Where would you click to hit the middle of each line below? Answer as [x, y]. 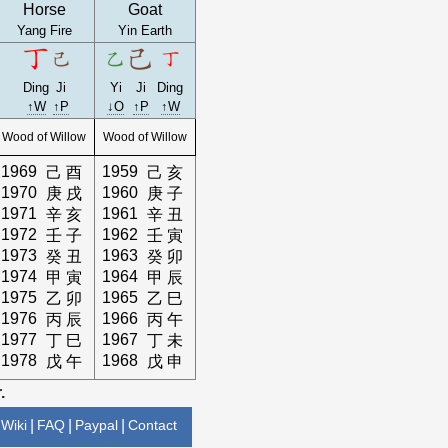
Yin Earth [145, 30]
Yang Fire [44, 30]
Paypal [97, 425]
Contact [153, 425]
